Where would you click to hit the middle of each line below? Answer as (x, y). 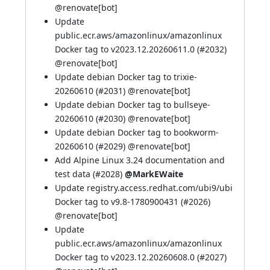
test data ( (75, 174)
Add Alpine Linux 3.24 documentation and (140, 160)
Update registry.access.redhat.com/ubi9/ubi (144, 188)
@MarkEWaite (154, 174)
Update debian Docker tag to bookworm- (137, 132)
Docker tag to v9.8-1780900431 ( (119, 202)
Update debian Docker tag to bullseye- (133, 105)
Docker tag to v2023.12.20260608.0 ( (127, 257)
